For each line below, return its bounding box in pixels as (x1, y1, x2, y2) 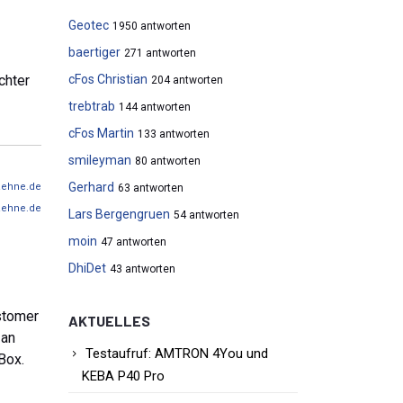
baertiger (68, 45, 121, 59)
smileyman (68, 153, 131, 167)
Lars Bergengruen (68, 207, 170, 221)
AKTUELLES (68, 312, 150, 329)
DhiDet (68, 261, 106, 275)
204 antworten (151, 74, 223, 86)
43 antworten (110, 263, 175, 275)
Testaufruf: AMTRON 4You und (85, 345, 268, 362)
